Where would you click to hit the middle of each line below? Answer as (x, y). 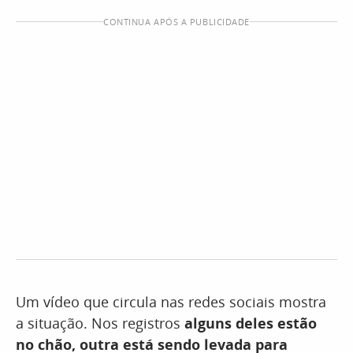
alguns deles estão (249, 323)
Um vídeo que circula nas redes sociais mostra (171, 302)
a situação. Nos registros (98, 323)
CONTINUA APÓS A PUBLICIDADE (176, 22)
